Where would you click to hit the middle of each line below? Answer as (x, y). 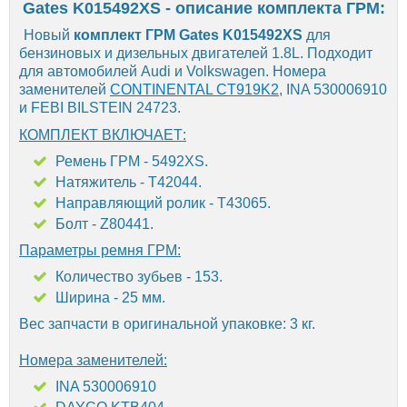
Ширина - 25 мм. (110, 297)
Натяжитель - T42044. (129, 182)
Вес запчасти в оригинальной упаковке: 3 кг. (167, 323)
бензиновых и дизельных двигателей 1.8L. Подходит (196, 53)
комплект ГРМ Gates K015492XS (188, 35)
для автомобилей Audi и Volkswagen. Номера (173, 71)
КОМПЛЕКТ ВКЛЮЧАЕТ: (103, 134)
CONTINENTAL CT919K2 (194, 89)
